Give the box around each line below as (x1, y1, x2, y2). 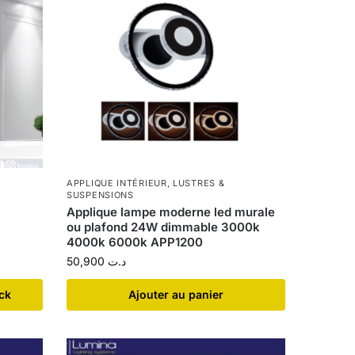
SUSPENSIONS (67, 189, 134, 201)
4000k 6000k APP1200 (67, 235, 204, 250)
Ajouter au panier (128, 288, 224, 302)
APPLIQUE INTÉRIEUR (67, 177, 167, 189)
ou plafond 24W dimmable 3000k (67, 219, 261, 235)
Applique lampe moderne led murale (67, 204, 276, 220)
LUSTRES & (173, 177, 225, 189)
